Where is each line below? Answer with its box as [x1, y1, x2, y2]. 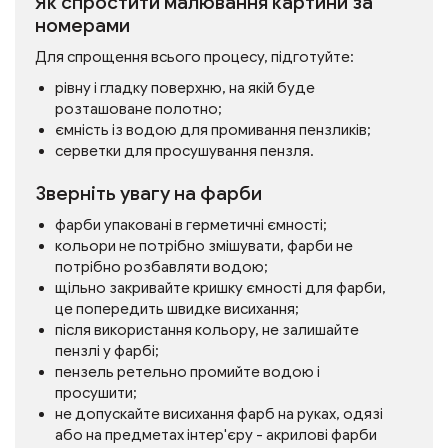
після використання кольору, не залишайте [55, 321, 359, 339]
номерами [35, 14, 130, 37]
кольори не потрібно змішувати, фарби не [55, 237, 353, 255]
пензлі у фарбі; [55, 342, 159, 360]
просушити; [55, 384, 137, 402]
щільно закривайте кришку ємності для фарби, [55, 279, 386, 297]
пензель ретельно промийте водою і [55, 363, 320, 381]
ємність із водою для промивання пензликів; [55, 121, 371, 139]
